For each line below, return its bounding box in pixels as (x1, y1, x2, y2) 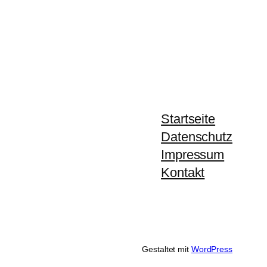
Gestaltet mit (142, 244, 191, 254)
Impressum (161, 147, 225, 163)
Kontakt (161, 165, 205, 181)
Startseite (161, 111, 216, 127)
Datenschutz (161, 129, 232, 145)
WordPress (191, 244, 232, 254)
